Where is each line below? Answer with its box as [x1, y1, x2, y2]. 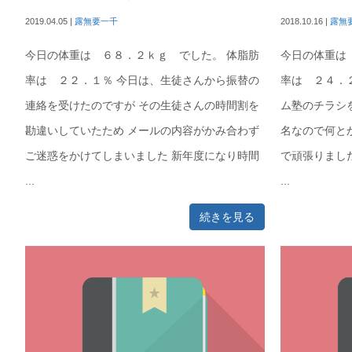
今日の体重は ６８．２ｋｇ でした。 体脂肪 [25, 49, 259, 61]
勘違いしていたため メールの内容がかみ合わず [25, 124, 259, 137]
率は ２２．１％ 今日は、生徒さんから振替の [25, 74, 259, 86]
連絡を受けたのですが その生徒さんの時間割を [25, 99, 259, 112]
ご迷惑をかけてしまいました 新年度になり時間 [25, 149, 259, 162]
